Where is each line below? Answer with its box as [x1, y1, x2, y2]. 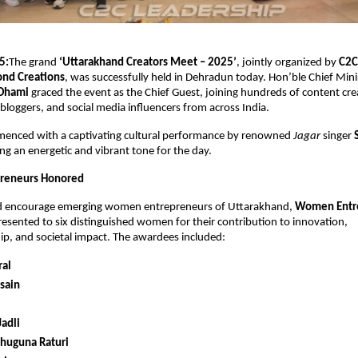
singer [320, 130, 354, 143]
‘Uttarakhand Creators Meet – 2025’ [59, 57, 237, 70]
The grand [9, 57, 59, 70]
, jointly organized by [237, 57, 339, 70]
